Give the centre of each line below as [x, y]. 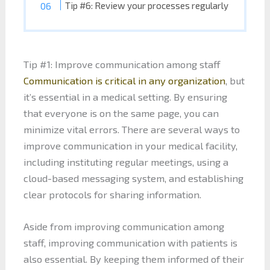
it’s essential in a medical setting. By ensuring [125, 97]
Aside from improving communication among [124, 227]
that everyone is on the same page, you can [121, 113]
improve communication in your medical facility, [130, 146]
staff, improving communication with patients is [130, 243]
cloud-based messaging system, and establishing [133, 178]
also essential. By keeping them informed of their [133, 259]
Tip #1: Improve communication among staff [122, 64]
